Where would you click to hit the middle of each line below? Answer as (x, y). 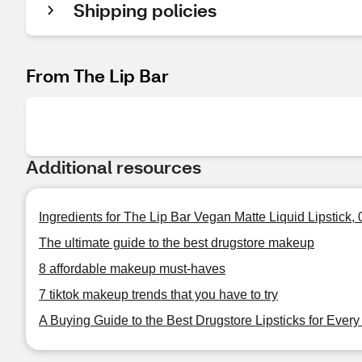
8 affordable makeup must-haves (132, 269)
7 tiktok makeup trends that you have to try (158, 295)
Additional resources (114, 167)
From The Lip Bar (97, 76)
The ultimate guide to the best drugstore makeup (177, 243)
